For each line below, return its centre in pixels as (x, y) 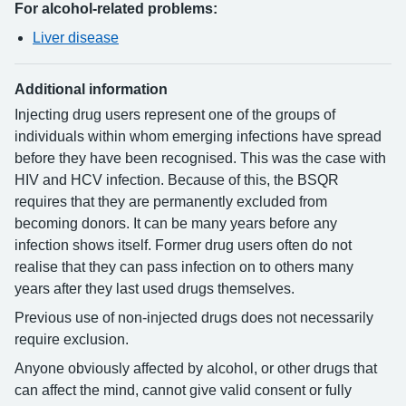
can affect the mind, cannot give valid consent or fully (183, 390)
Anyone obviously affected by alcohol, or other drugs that (196, 368)
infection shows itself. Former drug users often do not (183, 245)
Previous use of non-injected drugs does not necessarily (194, 318)
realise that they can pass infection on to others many (184, 267)
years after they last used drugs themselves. (155, 289)
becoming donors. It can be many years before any (176, 223)
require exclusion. (72, 339)
